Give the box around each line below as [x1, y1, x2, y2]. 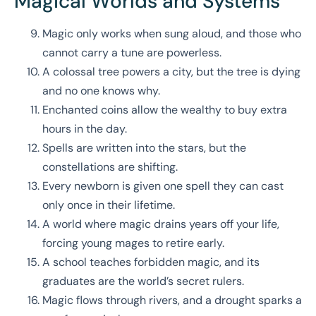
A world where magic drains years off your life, [42, 217, 279, 232]
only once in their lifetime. [42, 197, 175, 213]
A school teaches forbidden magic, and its [42, 255, 260, 270]
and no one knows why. [42, 83, 160, 99]
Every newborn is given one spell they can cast [42, 178, 284, 194]
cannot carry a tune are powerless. [42, 45, 221, 61]
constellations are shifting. [42, 159, 178, 175]
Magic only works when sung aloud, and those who [42, 26, 301, 42]
